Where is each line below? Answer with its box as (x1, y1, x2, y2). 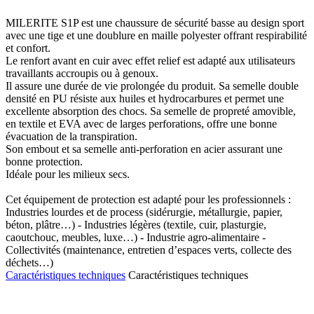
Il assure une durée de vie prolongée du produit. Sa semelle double (6, 79, 299, 92)
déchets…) (6, 256, 53, 268)
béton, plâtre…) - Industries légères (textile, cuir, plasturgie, (6, 218, 266, 231)
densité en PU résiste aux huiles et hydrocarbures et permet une (6, 92, 284, 104)
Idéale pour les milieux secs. (6, 168, 130, 180)
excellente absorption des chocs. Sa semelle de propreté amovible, (6, 104, 296, 117)
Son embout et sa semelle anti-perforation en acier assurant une (6, 142, 282, 155)
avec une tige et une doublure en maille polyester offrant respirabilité (6, 29, 307, 41)
